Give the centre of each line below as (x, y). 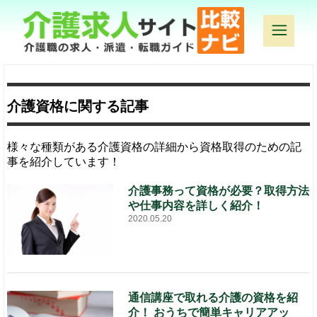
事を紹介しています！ (64, 161)
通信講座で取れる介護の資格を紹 (213, 297)
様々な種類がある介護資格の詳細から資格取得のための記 (155, 146)
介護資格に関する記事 (78, 106)
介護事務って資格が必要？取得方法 (219, 190)
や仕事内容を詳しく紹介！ (196, 205)
